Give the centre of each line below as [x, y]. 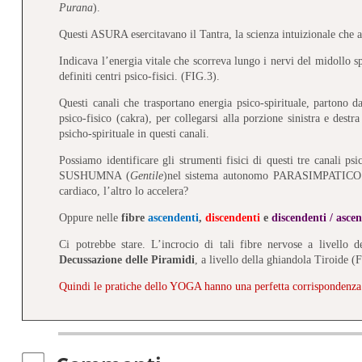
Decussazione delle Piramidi [127, 259]
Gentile [146, 175]
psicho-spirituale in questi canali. [135, 133]
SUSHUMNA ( [95, 175]
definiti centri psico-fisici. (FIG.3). [140, 76]
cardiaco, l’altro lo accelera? [124, 191]
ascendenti [174, 217]
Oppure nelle [90, 217]
